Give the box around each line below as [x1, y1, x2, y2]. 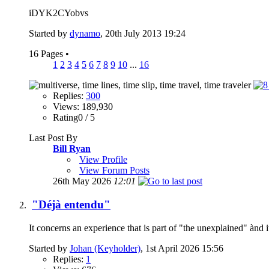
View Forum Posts [79, 165, 150, 176]
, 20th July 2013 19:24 [100, 28, 186, 39]
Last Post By [29, 133, 77, 144]
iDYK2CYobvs [29, 8, 88, 19]
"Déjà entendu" [32, 198, 110, 211]
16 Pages [29, 49, 65, 59]
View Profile [79, 154, 127, 165]
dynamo [70, 28, 100, 39]
